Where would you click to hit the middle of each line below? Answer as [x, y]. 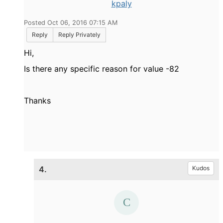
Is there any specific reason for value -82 [103, 69]
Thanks [37, 101]
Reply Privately [79, 35]
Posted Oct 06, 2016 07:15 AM [71, 23]
